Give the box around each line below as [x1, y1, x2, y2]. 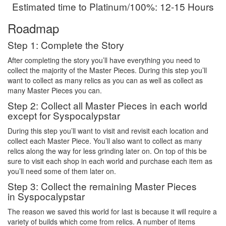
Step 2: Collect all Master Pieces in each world [8, 98, 207, 112]
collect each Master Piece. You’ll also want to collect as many [8, 135, 202, 146]
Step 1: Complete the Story [8, 37, 124, 51]
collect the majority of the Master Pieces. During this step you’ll [8, 65, 207, 75]
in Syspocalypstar [8, 189, 85, 203]
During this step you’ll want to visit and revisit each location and [8, 125, 208, 136]
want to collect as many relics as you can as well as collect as [8, 75, 203, 85]
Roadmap [8, 19, 59, 37]
